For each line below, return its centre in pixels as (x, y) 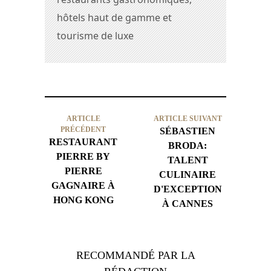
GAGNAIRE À (83, 186)
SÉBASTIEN (188, 131)
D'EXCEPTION (188, 189)
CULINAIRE (188, 175)
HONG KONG (83, 200)
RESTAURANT (83, 142)
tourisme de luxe (95, 36)
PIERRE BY (83, 157)
